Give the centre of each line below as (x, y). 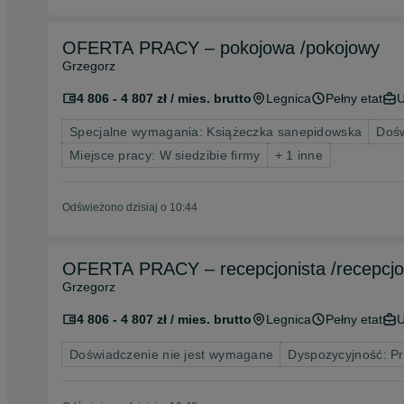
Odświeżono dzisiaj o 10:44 (130, 207)
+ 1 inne (298, 155)
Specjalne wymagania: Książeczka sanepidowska (216, 132)
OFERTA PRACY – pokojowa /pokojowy (221, 48)
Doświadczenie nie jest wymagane (172, 354)
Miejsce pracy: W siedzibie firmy (165, 155)
